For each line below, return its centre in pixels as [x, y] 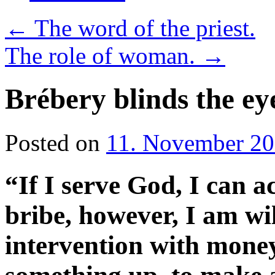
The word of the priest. [142, 28]
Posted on [52, 142]
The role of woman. [103, 56]
